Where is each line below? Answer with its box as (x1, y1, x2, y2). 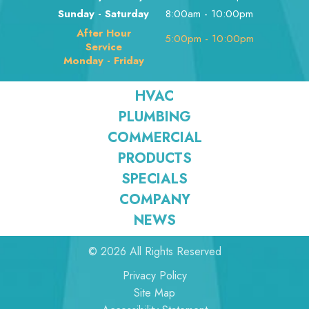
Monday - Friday (63, 53, 144, 69)
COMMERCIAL (107, 128, 202, 148)
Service (85, 39, 122, 55)
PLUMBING (118, 107, 191, 128)
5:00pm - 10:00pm (164, 31, 254, 47)
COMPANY (119, 190, 190, 210)
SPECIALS (121, 169, 188, 190)
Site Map (134, 285, 175, 301)
